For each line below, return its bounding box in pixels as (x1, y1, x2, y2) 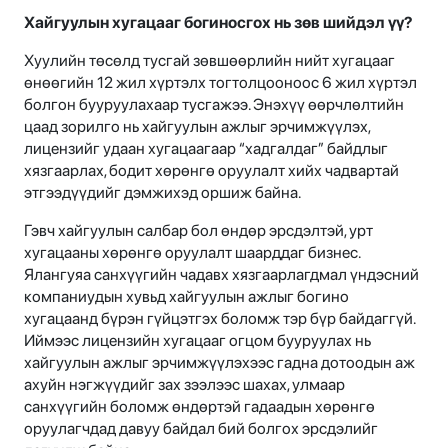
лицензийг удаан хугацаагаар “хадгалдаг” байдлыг (24, 139, 388, 159)
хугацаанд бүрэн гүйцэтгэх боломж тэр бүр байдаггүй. (24, 309, 415, 329)
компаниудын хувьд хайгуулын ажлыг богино (24, 287, 349, 307)
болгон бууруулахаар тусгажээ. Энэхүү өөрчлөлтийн (24, 95, 404, 115)
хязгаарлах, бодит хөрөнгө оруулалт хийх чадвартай (24, 161, 399, 181)
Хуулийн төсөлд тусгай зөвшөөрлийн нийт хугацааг (24, 51, 395, 71)
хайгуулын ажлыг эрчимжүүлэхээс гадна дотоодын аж (24, 353, 415, 373)
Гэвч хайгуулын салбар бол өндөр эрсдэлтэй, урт (24, 221, 373, 241)
